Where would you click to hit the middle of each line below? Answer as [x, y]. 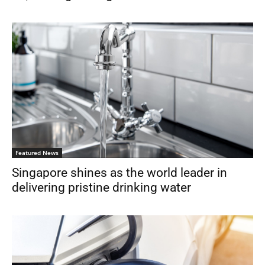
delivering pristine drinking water [101, 188]
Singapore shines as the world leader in [119, 173]
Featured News [37, 153]
